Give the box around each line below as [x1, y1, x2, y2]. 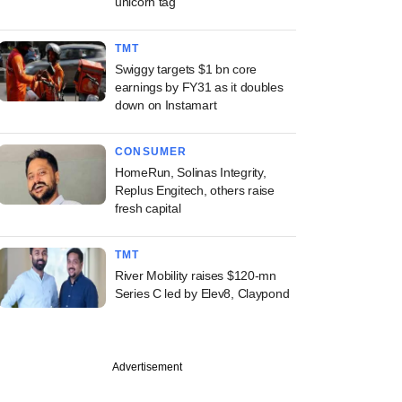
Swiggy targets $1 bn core [115, 62, 258, 76]
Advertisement [112, 361, 182, 373]
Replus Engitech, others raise [115, 183, 275, 197]
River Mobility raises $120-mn [115, 268, 276, 283]
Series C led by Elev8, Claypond [115, 286, 290, 301]
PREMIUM [51, 383, 93, 394]
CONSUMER [115, 145, 188, 158]
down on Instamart [115, 98, 217, 112]
